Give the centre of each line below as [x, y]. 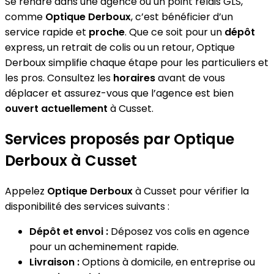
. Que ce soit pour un [175, 32]
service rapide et [47, 32]
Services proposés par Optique [120, 139]
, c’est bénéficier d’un [182, 17]
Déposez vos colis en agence [179, 231]
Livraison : [54, 262]
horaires [134, 78]
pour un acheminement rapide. [104, 246]
